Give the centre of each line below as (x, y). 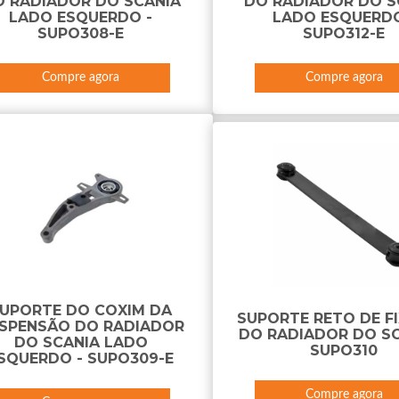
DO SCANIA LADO (81, 342)
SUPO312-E (344, 33)
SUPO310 (344, 350)
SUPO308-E (81, 33)
